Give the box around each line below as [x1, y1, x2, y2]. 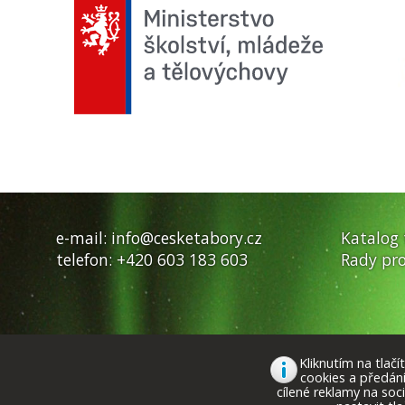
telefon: [56, 248, 117, 270]
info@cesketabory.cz [111, 226, 262, 249]
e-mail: [56, 226, 111, 249]
